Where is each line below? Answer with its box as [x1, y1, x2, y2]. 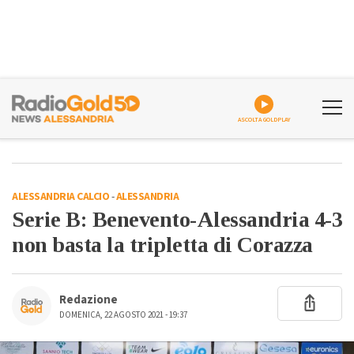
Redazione [59, 292, 118, 308]
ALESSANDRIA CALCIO [12, 189, 109, 205]
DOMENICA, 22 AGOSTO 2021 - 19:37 [59, 309, 187, 321]
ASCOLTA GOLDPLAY [237, 115, 291, 124]
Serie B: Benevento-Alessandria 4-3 [12, 207, 342, 232]
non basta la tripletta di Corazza [12, 232, 313, 257]
